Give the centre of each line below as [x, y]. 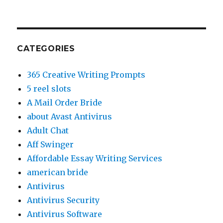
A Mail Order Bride [65, 103]
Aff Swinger [51, 144]
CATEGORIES [46, 49]
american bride [58, 172]
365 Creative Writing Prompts [86, 75]
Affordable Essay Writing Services [95, 158]
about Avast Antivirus [70, 116]
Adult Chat [48, 130]
